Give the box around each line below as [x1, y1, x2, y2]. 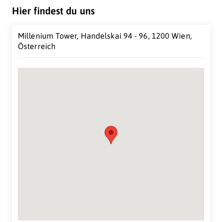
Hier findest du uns [12, 5, 95, 16]
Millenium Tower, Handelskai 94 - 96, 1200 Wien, [18, 31, 192, 40]
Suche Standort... [82, 162, 140, 171]
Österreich [18, 42, 55, 51]
